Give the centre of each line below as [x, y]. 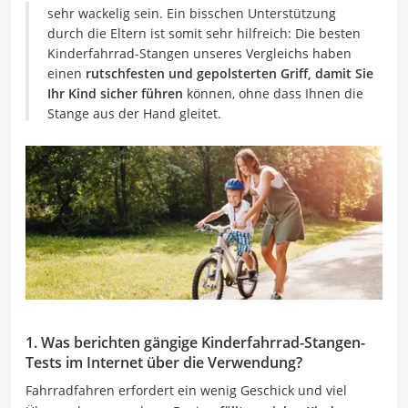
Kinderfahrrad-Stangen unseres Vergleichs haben [199, 53]
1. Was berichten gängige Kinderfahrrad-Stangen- [195, 342]
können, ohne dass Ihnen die [273, 93]
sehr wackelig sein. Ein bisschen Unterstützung [192, 13]
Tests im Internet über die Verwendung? [164, 362]
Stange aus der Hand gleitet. [134, 113]
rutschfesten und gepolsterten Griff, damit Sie [229, 73]
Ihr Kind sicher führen [115, 93]
